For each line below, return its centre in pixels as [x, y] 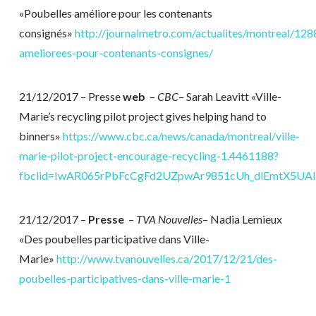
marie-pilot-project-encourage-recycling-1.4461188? [148, 155]
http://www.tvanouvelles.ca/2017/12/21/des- [166, 259]
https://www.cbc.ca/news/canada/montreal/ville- [181, 135]
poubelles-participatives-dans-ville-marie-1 [124, 279]
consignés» [47, 32]
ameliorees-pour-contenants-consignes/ [116, 52]
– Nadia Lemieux [242, 219]
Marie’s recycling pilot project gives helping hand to [142, 116]
